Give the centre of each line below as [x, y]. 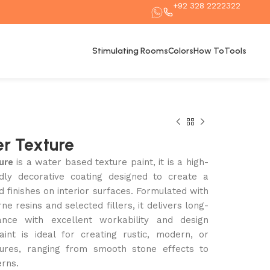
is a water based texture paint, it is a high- [111, 162]
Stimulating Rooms [130, 51]
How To [209, 51]
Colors [181, 51]
